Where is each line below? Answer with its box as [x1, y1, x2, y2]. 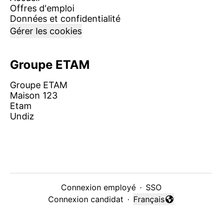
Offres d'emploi [10, 3, 74, 13]
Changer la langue [132, 199, 201, 210]
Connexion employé [60, 182, 136, 192]
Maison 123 [10, 90, 57, 101]
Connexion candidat [48, 194, 123, 204]
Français [133, 194, 165, 204]
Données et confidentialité [10, 13, 120, 24]
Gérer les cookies [10, 26, 82, 36]
